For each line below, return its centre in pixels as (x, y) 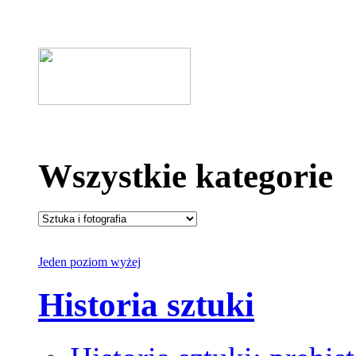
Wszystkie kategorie (186, 176)
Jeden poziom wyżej (89, 262)
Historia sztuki (146, 304)
